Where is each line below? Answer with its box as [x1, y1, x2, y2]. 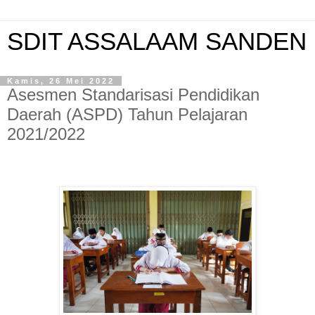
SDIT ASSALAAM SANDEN [7, 28, 307, 55]
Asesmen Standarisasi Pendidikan [7, 85, 259, 104]
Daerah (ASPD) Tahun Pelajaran [7, 105, 247, 124]
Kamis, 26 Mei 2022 [7, 77, 115, 85]
